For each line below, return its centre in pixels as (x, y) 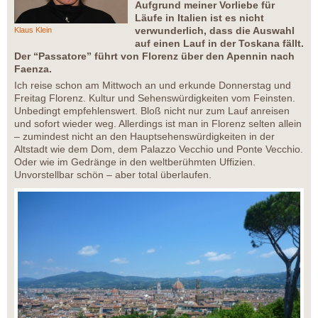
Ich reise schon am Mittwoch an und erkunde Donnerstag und (153, 86)
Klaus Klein (33, 30)
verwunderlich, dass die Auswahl (215, 31)
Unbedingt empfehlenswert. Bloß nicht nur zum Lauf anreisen (152, 111)
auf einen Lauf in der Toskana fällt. (219, 44)
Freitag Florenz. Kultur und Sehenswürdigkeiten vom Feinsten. (155, 98)
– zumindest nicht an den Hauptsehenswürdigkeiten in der (144, 137)
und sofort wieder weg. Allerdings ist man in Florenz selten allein (158, 124)
